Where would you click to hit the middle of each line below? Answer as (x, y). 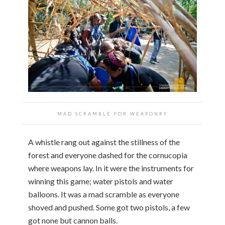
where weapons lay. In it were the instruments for (111, 168)
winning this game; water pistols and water (101, 181)
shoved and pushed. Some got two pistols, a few (109, 207)
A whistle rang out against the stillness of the (104, 142)
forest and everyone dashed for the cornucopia (108, 155)
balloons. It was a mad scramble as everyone (104, 194)
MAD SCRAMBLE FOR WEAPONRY (113, 114)
